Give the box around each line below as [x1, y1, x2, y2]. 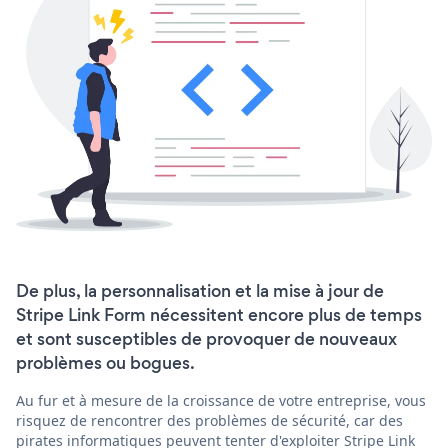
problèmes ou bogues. [16, 351, 195, 376]
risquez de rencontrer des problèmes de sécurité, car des [16, 411, 403, 431]
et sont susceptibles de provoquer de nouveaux [16, 327, 397, 352]
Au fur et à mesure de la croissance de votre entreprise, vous [16, 391, 426, 411]
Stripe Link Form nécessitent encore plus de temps [16, 303, 422, 328]
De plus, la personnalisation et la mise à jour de [16, 279, 384, 304]
